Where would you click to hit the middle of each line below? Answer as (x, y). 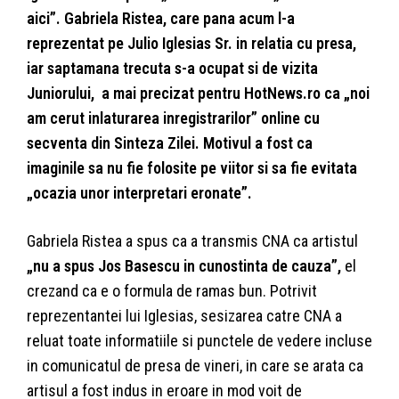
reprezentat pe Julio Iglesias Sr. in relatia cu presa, (191, 44)
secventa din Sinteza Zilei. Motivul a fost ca (170, 143)
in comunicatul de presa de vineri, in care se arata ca (195, 366)
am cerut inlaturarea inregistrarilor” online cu (173, 118)
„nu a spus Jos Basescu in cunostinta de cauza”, (184, 266)
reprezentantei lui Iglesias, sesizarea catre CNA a (184, 316)
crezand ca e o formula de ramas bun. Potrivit (172, 291)
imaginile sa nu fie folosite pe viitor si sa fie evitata (192, 168)
